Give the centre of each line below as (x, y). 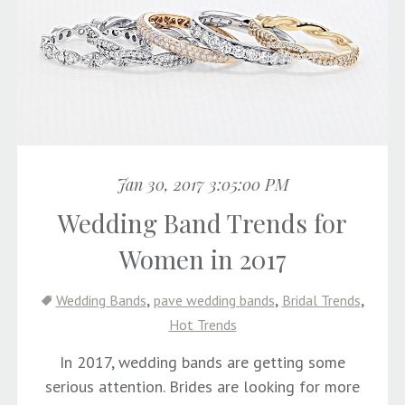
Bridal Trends (321, 300)
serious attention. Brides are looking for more (202, 386)
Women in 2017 (202, 259)
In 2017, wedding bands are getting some (202, 362)
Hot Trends (202, 324)
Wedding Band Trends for (202, 222)
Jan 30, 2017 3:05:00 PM (202, 184)
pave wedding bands (214, 300)
